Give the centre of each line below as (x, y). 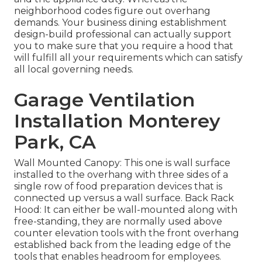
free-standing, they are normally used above (118, 222)
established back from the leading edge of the (123, 245)
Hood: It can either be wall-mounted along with (126, 210)
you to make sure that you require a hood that (124, 46)
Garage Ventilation (104, 100)
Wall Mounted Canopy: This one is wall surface (122, 163)
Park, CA (55, 142)
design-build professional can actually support (123, 35)
